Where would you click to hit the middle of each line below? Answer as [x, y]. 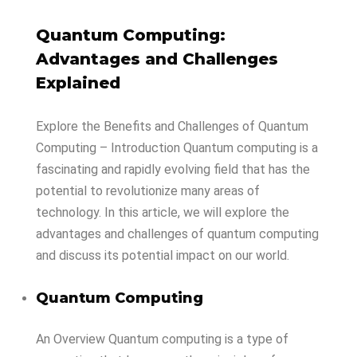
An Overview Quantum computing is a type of [162, 339]
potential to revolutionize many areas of [148, 191]
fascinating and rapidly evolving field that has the [173, 169]
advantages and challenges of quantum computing [177, 234]
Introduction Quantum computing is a [214, 148]
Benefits [126, 126]
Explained [78, 83]
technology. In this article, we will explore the [163, 212]
